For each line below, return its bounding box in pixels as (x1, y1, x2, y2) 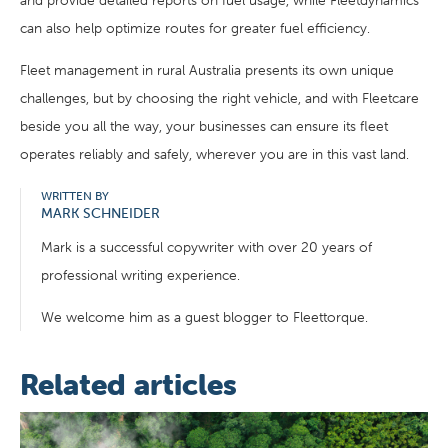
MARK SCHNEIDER (41, 204, 160, 223)
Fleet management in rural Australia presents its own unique (20, 61, 394, 80)
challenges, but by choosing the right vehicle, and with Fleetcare (20, 89, 419, 108)
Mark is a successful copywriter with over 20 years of (41, 238, 372, 257)
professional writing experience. (41, 266, 240, 285)
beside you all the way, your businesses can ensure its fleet (20, 117, 388, 136)
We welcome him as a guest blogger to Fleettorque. (41, 308, 368, 327)
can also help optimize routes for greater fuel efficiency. (20, 19, 370, 38)
